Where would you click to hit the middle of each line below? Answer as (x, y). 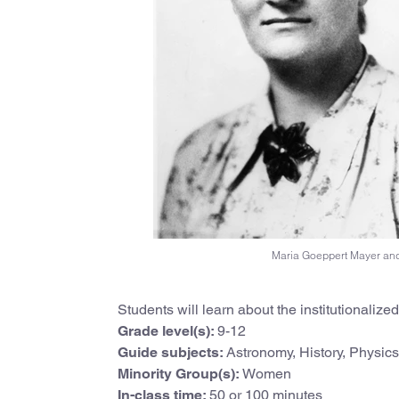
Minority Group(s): (180, 374)
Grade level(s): (167, 331)
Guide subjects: (172, 352)
